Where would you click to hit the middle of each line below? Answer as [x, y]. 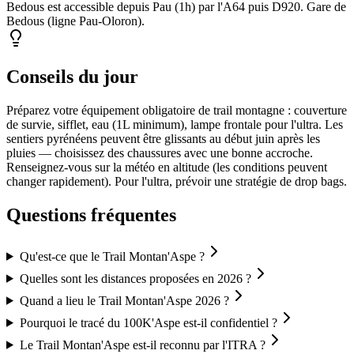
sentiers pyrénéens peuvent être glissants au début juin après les [163, 139]
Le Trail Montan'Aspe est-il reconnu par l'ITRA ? [142, 345]
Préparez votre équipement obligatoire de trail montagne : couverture [177, 111]
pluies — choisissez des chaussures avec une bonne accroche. [160, 153]
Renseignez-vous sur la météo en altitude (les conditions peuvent [167, 168]
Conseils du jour [72, 77]
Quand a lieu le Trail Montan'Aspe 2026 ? [124, 300]
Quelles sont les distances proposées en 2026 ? [135, 278]
